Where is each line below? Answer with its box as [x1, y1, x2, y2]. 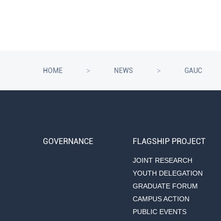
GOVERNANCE [43, 137, 93, 147]
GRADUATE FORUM [133, 182, 198, 190]
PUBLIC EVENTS [133, 208, 186, 216]
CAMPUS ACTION [133, 195, 189, 203]
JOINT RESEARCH [133, 156, 192, 165]
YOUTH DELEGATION [133, 169, 203, 178]
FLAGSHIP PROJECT [133, 137, 206, 147]
